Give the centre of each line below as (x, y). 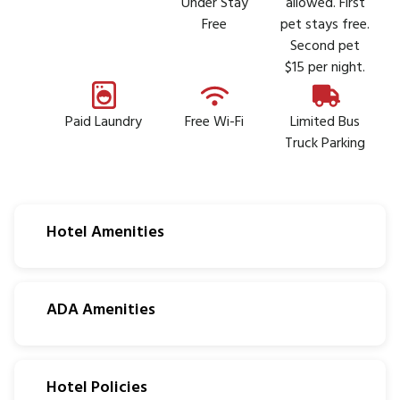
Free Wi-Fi (214, 122)
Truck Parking (325, 143)
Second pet (325, 46)
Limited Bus (325, 122)
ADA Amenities (101, 310)
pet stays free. (325, 25)
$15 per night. (325, 67)
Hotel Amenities (105, 232)
